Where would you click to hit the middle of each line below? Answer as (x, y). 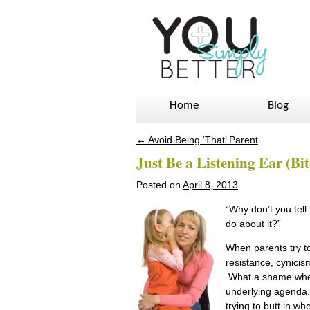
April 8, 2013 (210, 185)
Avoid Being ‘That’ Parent (202, 140)
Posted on (159, 185)
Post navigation (191, 152)
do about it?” (253, 224)
